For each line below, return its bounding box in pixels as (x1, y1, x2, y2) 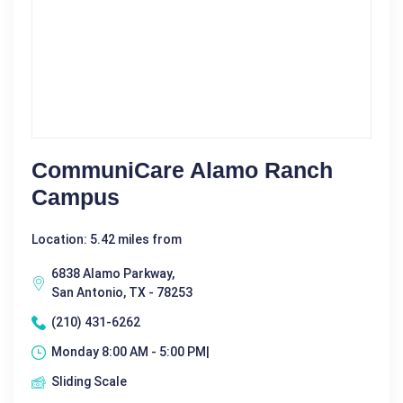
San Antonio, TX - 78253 (51, 285, 193, 300)
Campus (31, 184, 120, 210)
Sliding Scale (51, 374, 127, 390)
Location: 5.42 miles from (31, 232, 182, 247)
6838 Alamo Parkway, (51, 266, 175, 282)
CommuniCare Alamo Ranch (31, 157, 333, 184)
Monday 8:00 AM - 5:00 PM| (51, 345, 210, 360)
